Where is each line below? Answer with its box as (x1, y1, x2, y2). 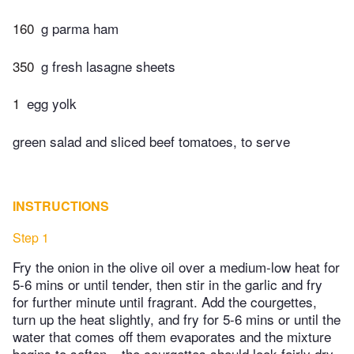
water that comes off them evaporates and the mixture (13, 326, 331, 346)
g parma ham (41, 18, 119, 39)
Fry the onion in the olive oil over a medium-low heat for (13, 256, 340, 277)
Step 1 (13, 228, 49, 247)
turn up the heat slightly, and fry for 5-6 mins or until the (13, 308, 341, 329)
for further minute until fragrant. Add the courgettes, (13, 291, 317, 311)
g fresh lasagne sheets (41, 55, 175, 76)
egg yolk (27, 93, 77, 114)
